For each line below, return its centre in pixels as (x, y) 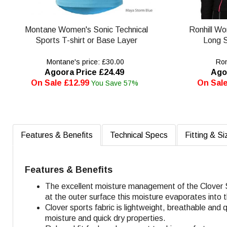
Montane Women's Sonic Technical (86, 29)
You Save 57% (115, 83)
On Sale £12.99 (60, 83)
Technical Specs (139, 135)
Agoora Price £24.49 (85, 72)
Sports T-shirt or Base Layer (86, 40)
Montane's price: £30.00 (85, 62)
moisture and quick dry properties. (105, 218)
